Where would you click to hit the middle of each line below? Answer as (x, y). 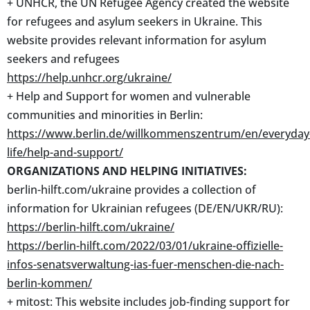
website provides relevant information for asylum (137, 40)
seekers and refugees (63, 58)
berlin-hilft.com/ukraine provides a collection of (131, 189)
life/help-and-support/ (65, 152)
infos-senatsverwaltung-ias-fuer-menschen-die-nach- (145, 264)
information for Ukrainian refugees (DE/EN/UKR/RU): (145, 208)
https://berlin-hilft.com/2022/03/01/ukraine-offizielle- (145, 245)
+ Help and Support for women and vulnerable (129, 96)
